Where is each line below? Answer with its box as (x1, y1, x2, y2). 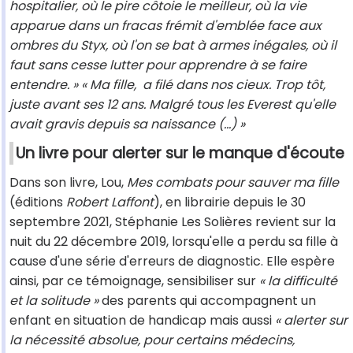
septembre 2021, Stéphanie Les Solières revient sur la (9, 213, 336, 232)
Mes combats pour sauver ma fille (127, 173, 339, 192)
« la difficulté (259, 272, 337, 291)
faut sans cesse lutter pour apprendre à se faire (9, 56, 307, 75)
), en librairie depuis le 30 (154, 193, 306, 212)
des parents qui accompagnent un (98, 292, 316, 310)
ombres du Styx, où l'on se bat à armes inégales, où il (9, 36, 336, 55)
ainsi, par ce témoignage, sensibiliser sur (9, 272, 259, 291)
